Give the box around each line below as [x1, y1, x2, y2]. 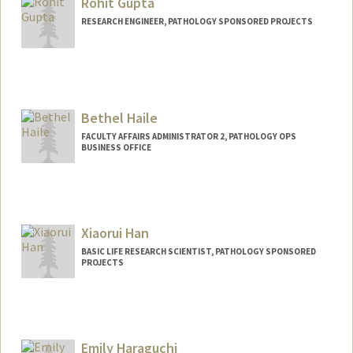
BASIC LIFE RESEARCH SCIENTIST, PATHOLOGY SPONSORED [80, 245, 316, 257]
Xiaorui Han [80, 223, 149, 242]
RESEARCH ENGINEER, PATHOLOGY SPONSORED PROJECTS [80, 16, 313, 28]
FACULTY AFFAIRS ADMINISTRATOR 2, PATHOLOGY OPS [80, 131, 296, 143]
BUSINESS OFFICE [80, 142, 151, 154]
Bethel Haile [80, 109, 158, 128]
